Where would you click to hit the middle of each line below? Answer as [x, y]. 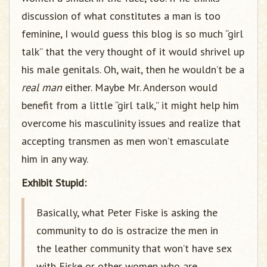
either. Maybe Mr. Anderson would [140, 87]
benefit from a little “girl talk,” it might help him [130, 105]
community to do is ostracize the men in [127, 230]
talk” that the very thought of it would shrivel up [133, 52]
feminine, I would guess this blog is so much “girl [132, 34]
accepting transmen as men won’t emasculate [125, 141]
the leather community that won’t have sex [134, 248]
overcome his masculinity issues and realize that [131, 123]
